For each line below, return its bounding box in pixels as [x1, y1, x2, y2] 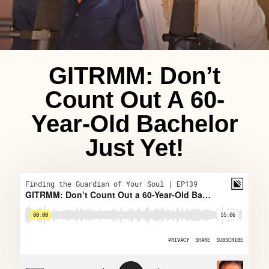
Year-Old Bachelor [31, 110, 238, 138]
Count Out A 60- [44, 86, 225, 114]
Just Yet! [85, 134, 184, 162]
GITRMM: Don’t [49, 62, 220, 90]
